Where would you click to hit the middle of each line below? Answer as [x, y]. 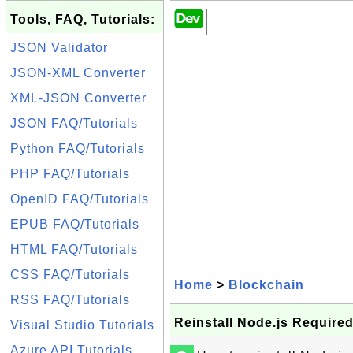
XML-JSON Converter [78, 98]
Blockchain [266, 285]
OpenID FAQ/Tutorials [80, 199]
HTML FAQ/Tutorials [74, 249]
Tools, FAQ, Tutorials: [83, 19]
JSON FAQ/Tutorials [74, 123]
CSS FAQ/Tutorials [70, 275]
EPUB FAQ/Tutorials [75, 224]
